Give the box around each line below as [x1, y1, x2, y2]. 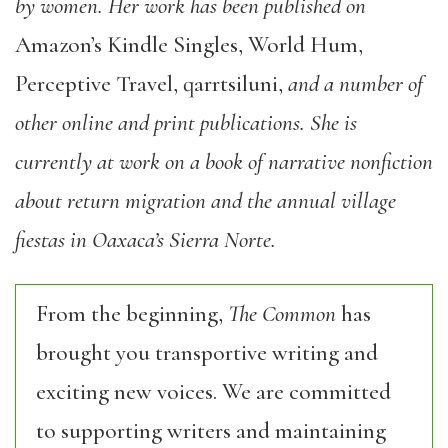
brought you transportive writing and [36, 339, 378, 367]
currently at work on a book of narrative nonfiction [15, 148, 433, 176]
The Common [228, 300, 336, 328]
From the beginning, [36, 300, 228, 328]
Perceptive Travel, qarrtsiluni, [15, 70, 283, 98]
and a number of [283, 70, 423, 98]
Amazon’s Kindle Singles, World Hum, [15, 31, 363, 59]
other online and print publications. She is [15, 109, 357, 137]
